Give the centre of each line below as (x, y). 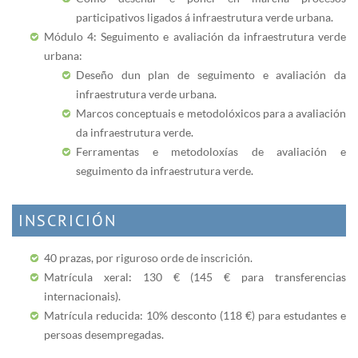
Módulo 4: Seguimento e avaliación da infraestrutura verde (195, 36)
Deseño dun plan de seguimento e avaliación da (211, 74)
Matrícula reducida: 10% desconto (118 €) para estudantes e (195, 315)
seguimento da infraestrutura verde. (165, 170)
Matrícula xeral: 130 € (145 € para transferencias (195, 276)
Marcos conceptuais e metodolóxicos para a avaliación (211, 113)
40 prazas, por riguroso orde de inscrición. (148, 257)
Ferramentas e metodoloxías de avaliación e (211, 151)
